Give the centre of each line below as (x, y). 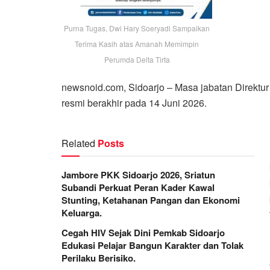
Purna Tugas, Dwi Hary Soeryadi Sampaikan (137, 28)
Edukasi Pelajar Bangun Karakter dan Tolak (152, 245)
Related (78, 143)
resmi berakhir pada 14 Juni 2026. (134, 102)
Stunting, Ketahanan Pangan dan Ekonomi (151, 200)
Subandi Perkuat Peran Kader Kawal (138, 187)
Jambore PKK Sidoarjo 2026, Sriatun (138, 174)
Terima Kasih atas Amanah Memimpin (137, 43)
